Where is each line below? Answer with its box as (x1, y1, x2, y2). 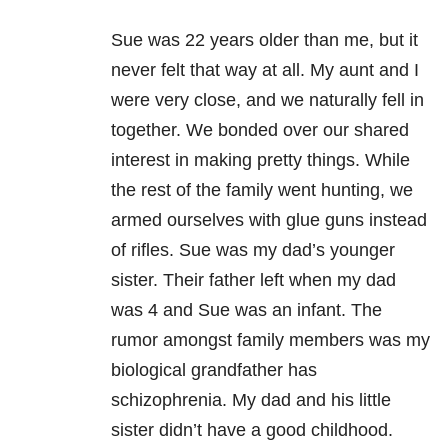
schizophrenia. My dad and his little (111, 390, 391, 411)
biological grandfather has (111, 360, 317, 381)
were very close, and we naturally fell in (111, 90, 424, 111)
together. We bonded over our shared (111, 120, 409, 141)
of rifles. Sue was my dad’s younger (111, 240, 395, 261)
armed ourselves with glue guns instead (111, 210, 427, 231)
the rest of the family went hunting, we (111, 180, 413, 201)
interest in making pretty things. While (111, 150, 410, 171)
